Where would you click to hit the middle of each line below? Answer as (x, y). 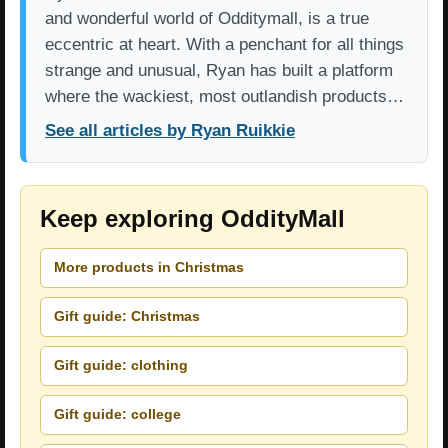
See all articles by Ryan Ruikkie (170, 130)
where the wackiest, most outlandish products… (224, 96)
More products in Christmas (149, 267)
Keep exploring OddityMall (192, 218)
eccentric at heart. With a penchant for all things (224, 44)
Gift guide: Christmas (127, 316)
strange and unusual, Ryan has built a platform (219, 70)
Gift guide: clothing (121, 365)
